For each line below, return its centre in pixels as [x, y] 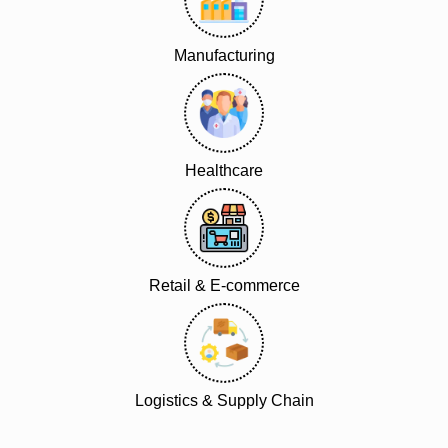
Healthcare [224, 170]
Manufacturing [224, 55]
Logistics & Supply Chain [224, 400]
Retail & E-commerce [224, 285]
